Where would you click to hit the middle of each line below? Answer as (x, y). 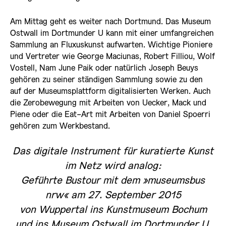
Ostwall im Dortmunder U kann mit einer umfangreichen (112, 33)
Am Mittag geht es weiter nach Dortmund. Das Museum (110, 22)
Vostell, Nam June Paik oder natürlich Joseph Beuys (104, 68)
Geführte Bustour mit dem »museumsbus (113, 181)
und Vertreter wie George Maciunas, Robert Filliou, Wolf (112, 56)
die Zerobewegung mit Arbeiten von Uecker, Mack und (108, 103)
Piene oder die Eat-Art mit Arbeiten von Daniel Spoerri (110, 115)
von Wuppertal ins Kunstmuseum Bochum (113, 210)
